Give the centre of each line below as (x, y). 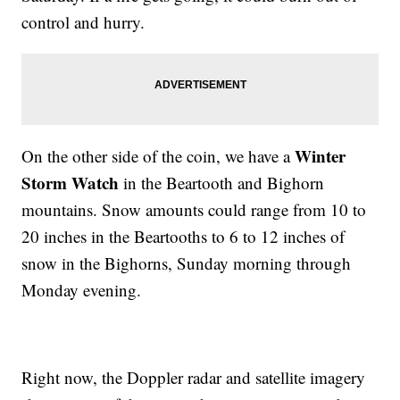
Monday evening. (82, 290)
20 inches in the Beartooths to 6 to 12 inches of (183, 237)
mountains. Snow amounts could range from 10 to (194, 210)
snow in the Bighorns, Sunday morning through (187, 263)
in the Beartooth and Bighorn (222, 183)
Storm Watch (71, 183)
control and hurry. (83, 22)
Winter (321, 156)
